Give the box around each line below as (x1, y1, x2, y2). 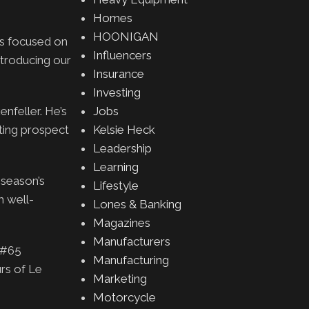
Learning (92, 160, 139, 174)
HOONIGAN (92, 30, 159, 43)
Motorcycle (92, 290, 156, 304)
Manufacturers (92, 235, 170, 248)
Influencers (92, 48, 152, 62)
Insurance (92, 67, 144, 81)
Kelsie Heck (92, 123, 155, 137)
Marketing (92, 272, 147, 286)
